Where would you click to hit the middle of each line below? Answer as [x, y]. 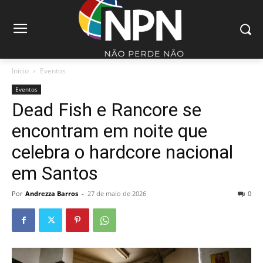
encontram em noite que [109, 131]
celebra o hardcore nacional [122, 152]
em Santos [55, 173]
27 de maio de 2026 [117, 193]
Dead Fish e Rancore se [107, 109]
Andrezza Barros [52, 193]
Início [20, 70]
